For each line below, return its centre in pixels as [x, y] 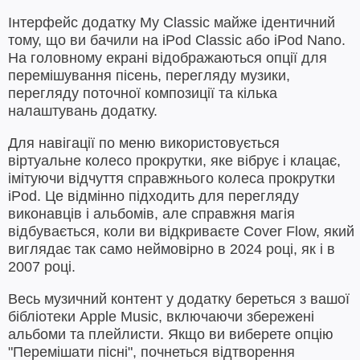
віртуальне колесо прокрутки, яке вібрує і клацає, [174, 161]
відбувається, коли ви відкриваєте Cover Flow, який [181, 232]
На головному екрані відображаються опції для [168, 58]
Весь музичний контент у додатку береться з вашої [179, 299]
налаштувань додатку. [83, 111]
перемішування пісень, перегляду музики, [149, 76]
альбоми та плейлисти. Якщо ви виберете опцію [171, 335]
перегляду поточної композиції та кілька [143, 94]
